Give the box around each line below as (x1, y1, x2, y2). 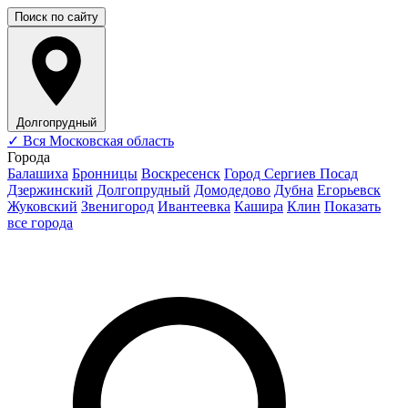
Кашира (234, 199, 283, 214)
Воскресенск (141, 166, 220, 181)
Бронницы (72, 166, 138, 181)
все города (7, 215, 73, 230)
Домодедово (194, 182, 270, 198)
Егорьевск (317, 182, 381, 198)
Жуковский (7, 199, 77, 214)
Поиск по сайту (15, 10, 98, 24)
